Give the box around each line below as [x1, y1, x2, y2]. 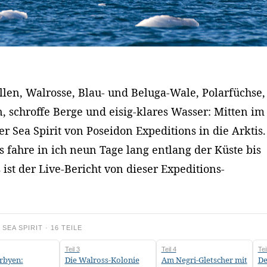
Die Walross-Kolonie [64, 254, 139, 266]
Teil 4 [161, 246, 176, 253]
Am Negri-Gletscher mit [161, 254, 247, 266]
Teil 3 [64, 246, 80, 253]
